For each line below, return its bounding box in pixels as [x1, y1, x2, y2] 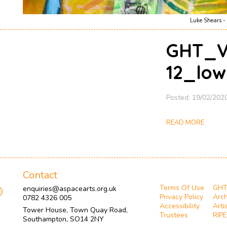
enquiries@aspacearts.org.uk [22, 183, 117, 194]
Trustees [159, 210, 188, 220]
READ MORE [166, 118, 204, 127]
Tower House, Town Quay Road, [22, 205, 128, 215]
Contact [22, 168, 57, 182]
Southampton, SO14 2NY [22, 214, 104, 224]
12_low [166, 60, 226, 84]
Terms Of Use [159, 182, 204, 193]
